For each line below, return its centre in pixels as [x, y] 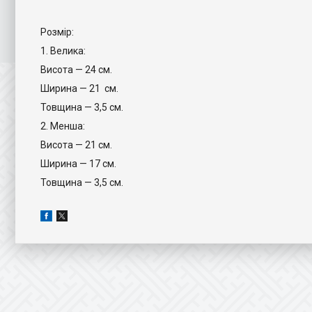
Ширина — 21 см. [79, 88]
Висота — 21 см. [76, 145]
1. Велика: [63, 51]
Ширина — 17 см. [78, 164]
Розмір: [57, 32]
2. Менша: [63, 126]
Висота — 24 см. [76, 70]
